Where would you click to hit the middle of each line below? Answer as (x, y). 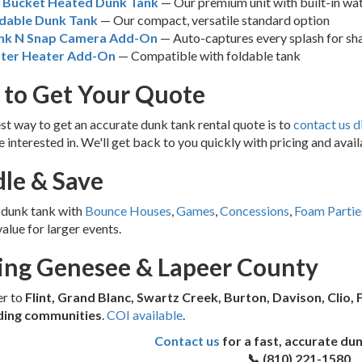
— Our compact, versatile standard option (213, 19)
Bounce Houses (128, 210)
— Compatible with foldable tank (208, 55)
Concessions (254, 210)
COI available (144, 314)
